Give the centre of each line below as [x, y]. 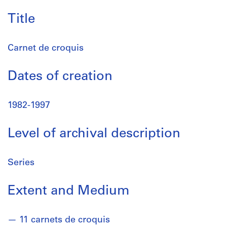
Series [21, 163]
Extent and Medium [69, 191]
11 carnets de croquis [65, 220]
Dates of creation [60, 77]
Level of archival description [94, 134]
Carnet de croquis [46, 48]
